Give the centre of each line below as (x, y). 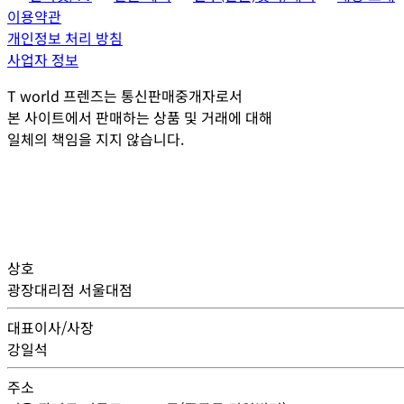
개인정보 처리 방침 (65, 37)
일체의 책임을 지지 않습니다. (96, 138)
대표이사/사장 (50, 327)
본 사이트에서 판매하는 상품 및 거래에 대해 (140, 117)
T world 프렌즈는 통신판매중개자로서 (125, 95)
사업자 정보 (43, 59)
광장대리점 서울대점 (70, 289)
